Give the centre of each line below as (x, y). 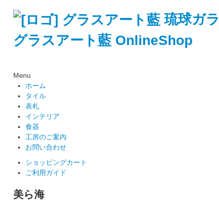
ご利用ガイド (46, 173)
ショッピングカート (56, 163)
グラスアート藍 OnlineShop (103, 41)
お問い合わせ (46, 147)
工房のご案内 (46, 137)
